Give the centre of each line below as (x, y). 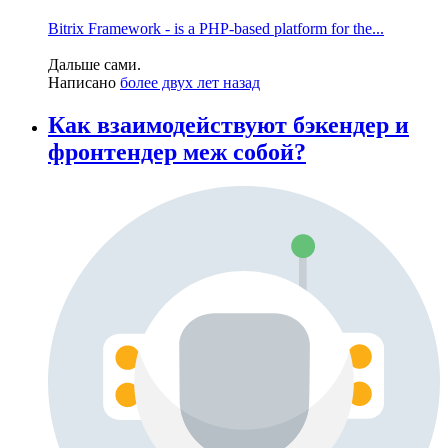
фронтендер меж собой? (177, 151)
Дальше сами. (94, 64)
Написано (84, 82)
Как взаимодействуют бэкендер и (228, 124)
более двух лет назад (190, 82)
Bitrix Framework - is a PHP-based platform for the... (216, 28)
